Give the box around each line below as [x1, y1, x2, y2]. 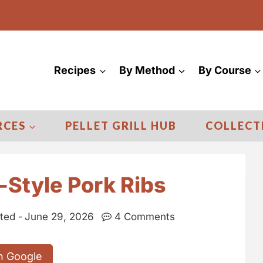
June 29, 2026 [24, 210, 94, 222]
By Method [119, 63, 175, 76]
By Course [198, 63, 251, 76]
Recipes [54, 63, 96, 76]
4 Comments [114, 210, 176, 222]
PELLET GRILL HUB [65, 119, 177, 133]
